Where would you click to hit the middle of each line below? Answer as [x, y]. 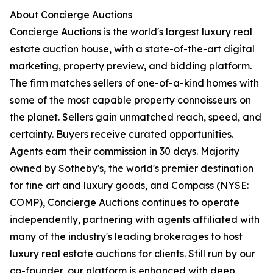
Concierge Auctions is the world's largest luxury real [131, 32]
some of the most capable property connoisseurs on [130, 100]
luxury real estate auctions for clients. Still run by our [133, 254]
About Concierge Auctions [71, 15]
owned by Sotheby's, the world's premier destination [132, 168]
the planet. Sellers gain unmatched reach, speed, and [136, 117]
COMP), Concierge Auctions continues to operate [125, 203]
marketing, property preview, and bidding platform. [131, 66]
